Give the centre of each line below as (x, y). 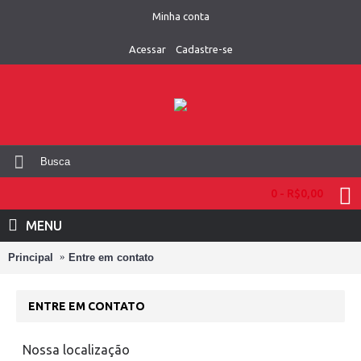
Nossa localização (76, 350)
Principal (31, 257)
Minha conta (180, 16)
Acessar (147, 49)
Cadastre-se (204, 49)
